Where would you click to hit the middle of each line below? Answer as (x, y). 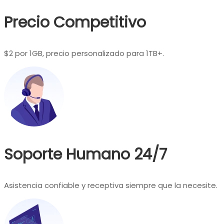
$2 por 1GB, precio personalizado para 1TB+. (84, 53)
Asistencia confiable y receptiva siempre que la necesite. (111, 185)
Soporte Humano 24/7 (85, 154)
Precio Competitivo (75, 22)
